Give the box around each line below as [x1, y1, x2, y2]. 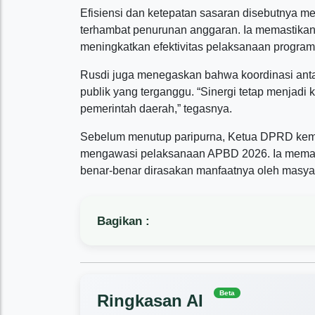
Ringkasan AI [97, 291, 208, 310]
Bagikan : [97, 214, 150, 228]
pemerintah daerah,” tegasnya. [80, 103, 232, 115]
